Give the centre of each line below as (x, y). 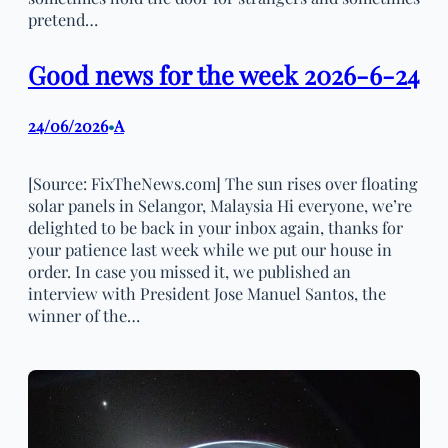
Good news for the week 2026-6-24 (223, 75)
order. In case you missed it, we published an (189, 270)
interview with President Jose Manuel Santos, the (207, 292)
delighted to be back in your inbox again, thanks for (215, 226)
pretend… (63, 19)
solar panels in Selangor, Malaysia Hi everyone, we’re (220, 204)
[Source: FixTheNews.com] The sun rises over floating (223, 182)
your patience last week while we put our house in (210, 248)
